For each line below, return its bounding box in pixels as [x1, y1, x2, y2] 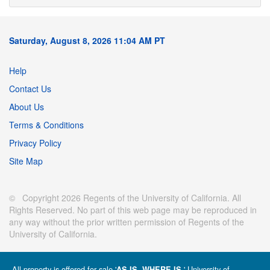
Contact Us [9, 82, 51, 95]
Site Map [9, 154, 43, 167]
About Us [9, 100, 44, 113]
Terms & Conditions [9, 118, 84, 131]
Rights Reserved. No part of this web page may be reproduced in [9, 203, 257, 216]
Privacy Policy [9, 136, 61, 149]
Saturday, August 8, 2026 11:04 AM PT [9, 34, 165, 46]
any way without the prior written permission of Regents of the [9, 215, 244, 228]
